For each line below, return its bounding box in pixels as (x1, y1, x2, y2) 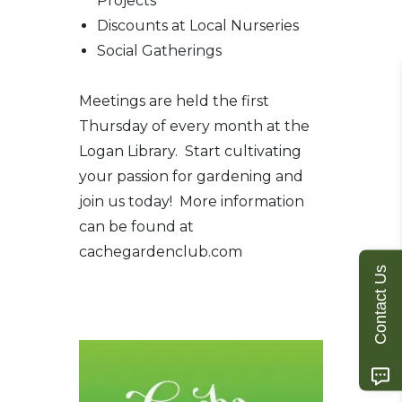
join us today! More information (79, 193, 305, 211)
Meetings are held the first (79, 92, 270, 110)
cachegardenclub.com (79, 243, 243, 261)
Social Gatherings (97, 42, 223, 60)
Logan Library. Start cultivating (79, 143, 302, 161)
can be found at (79, 218, 195, 236)
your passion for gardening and (79, 168, 304, 186)
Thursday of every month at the (79, 118, 310, 135)
